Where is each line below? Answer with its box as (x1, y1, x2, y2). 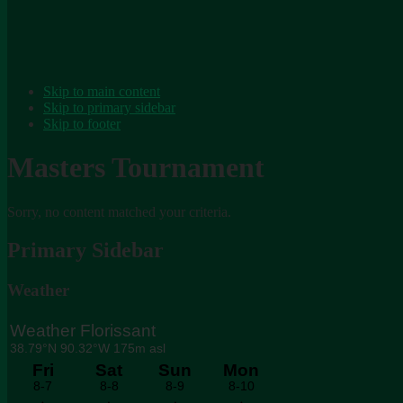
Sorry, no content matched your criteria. (7, 203, 231, 219)
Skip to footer (43, 116, 121, 131)
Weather (7, 280, 69, 300)
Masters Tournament (7, 151, 264, 184)
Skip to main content (43, 84, 160, 99)
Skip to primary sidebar (43, 100, 175, 115)
